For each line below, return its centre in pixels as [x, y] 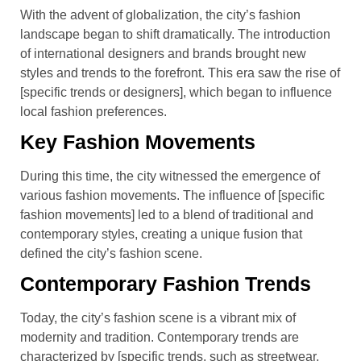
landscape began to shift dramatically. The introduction [175, 34]
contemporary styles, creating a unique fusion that [161, 234]
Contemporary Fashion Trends [166, 283]
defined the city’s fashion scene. [111, 253]
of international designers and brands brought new [163, 53]
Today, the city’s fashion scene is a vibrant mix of [158, 317]
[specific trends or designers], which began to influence [176, 92]
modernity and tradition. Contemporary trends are [160, 337]
